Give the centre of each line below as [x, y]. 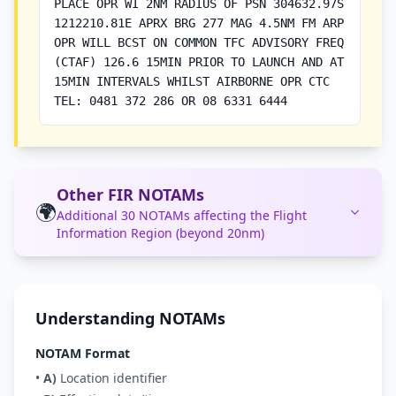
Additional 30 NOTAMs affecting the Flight [182, 215]
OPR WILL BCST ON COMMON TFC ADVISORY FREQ [199, 42]
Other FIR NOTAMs [130, 194]
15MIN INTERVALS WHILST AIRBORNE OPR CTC [192, 81]
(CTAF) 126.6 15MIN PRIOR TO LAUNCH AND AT [199, 62]
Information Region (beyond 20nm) [160, 233]
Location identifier [112, 378]
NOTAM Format [83, 353]
